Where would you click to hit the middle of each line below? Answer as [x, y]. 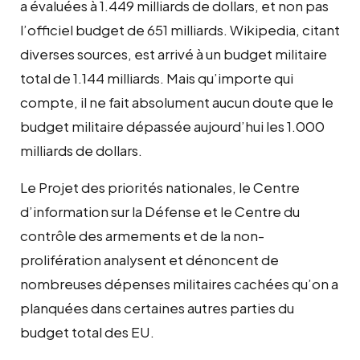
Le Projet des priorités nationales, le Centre [160, 187]
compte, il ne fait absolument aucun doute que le [177, 102]
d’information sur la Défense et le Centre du [160, 211]
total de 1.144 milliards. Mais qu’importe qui [157, 78]
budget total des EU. [87, 331]
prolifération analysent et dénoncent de [149, 259]
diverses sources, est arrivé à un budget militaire [174, 53]
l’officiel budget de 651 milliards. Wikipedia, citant [180, 29]
